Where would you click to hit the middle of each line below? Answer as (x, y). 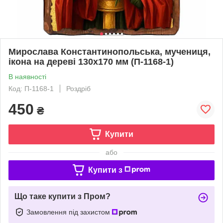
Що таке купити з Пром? (62, 196)
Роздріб (78, 88)
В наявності (27, 76)
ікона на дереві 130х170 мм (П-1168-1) (91, 61)
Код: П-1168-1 (31, 88)
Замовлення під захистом (69, 212)
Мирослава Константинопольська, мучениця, (110, 52)
